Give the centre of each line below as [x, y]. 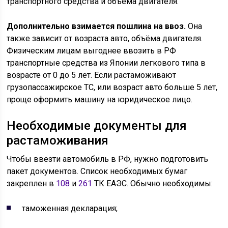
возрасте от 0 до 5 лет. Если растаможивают [92, 75]
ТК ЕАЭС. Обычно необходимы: [153, 183]
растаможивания [58, 140]
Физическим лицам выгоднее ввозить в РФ [92, 51]
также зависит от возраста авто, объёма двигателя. [105, 38]
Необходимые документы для [97, 126]
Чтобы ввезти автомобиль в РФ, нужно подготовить [108, 159]
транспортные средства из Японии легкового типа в [106, 63]
